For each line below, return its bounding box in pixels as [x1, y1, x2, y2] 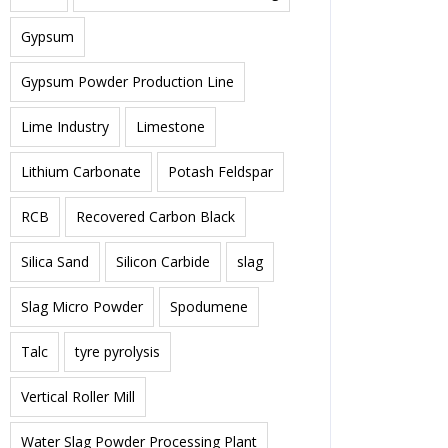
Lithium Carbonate [21, 162, 141, 181]
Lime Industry [21, 117, 109, 136]
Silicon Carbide [116, 252, 210, 271]
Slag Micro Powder [21, 297, 143, 316]
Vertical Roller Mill [21, 387, 135, 406]
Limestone [136, 117, 205, 136]
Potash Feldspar [168, 162, 273, 181]
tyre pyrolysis [75, 342, 160, 361]
